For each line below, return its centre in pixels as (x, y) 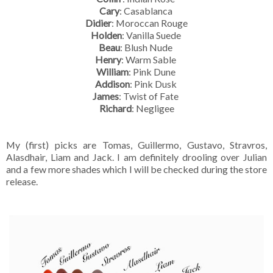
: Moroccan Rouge (150, 23)
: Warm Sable (150, 59)
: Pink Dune (153, 71)
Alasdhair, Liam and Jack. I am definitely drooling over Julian (136, 157)
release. (22, 181)
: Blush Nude (147, 47)
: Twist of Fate (150, 96)
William (112, 71)
